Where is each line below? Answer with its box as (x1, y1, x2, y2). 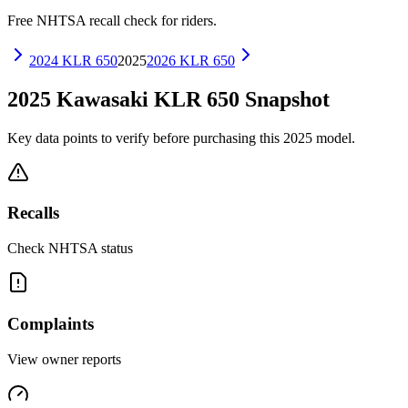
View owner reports (7, 351, 121, 367)
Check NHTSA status (7, 240, 133, 257)
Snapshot (240, 87, 330, 111)
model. (312, 129, 355, 146)
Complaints (7, 313, 94, 333)
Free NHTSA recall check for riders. (7, 12, 217, 28)
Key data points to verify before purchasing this (7, 129, 283, 146)
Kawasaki (56, 87, 148, 111)
